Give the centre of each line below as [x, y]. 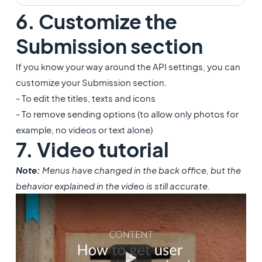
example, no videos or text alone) [84, 129]
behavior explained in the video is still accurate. [113, 185]
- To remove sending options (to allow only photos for [127, 113]
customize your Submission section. [91, 82]
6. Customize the [96, 21]
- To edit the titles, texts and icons [85, 98]
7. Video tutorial [92, 149]
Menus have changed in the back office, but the [140, 170]
